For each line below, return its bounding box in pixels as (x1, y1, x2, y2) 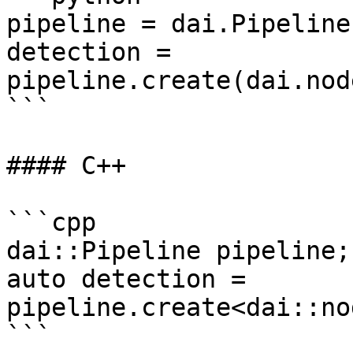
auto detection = (6, 265, 246, 293)
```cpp (6, 208, 96, 236)
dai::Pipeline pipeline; (6, 236, 351, 265)
